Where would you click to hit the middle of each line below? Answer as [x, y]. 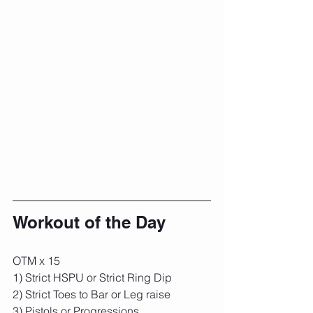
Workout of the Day [89, 223]
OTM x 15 [36, 261]
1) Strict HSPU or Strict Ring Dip [92, 278]
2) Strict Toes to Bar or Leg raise [92, 294]
